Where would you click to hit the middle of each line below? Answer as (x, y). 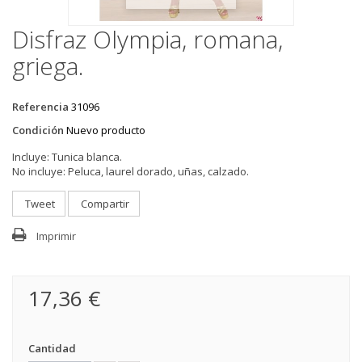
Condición (38, 130)
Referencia (40, 107)
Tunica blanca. (87, 157)
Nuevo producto (106, 130)
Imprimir (56, 236)
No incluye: (39, 171)
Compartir (104, 204)
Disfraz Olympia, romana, (147, 39)
